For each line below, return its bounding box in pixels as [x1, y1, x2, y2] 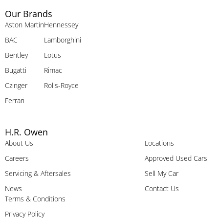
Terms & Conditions [5, 194, 66, 204]
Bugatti [5, 65, 26, 75]
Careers [5, 153, 29, 163]
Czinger [5, 80, 27, 90]
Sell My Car [144, 169, 178, 178]
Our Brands [5, 7, 52, 20]
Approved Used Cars [144, 153, 207, 163]
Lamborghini [44, 35, 81, 44]
